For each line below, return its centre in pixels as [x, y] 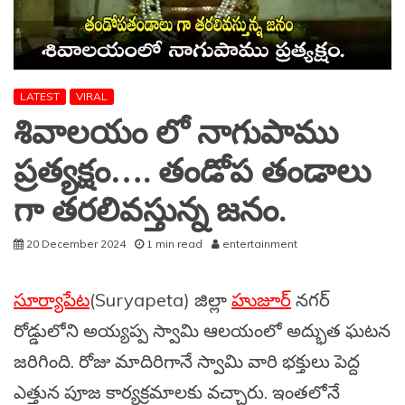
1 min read [174, 244]
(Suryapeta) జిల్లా [160, 300]
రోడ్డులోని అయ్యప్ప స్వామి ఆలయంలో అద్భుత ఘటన [202, 331]
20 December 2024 [76, 244]
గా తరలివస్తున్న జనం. [150, 212]
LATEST [40, 97]
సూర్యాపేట [52, 300]
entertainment [260, 244]
